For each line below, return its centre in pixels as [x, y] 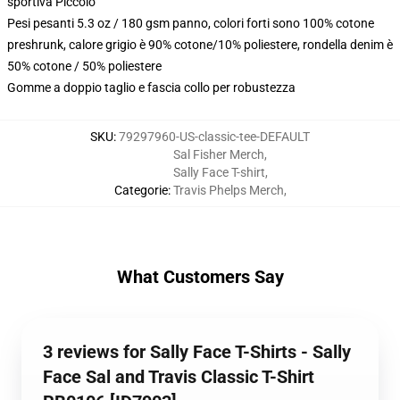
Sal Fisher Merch [218, 154]
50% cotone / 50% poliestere [84, 66]
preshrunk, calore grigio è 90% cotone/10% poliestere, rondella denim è [200, 45]
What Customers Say [200, 277]
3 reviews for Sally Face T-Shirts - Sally [197, 352]
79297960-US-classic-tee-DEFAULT [214, 137]
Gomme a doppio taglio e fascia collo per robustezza [151, 87]
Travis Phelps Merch [228, 190]
